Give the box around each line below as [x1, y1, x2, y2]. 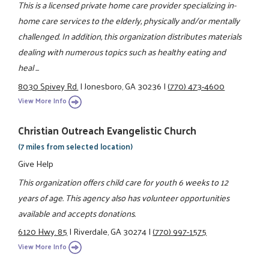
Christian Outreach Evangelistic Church [18, 121, 197, 140]
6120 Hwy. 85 [18, 223, 68, 240]
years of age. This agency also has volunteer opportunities [18, 189, 230, 205]
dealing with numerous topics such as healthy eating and [18, 44, 226, 60]
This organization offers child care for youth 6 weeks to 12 [18, 174, 229, 190]
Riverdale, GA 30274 [73, 223, 147, 240]
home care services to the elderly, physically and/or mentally [18, 13, 240, 29]
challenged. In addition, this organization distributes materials [18, 28, 242, 44]
